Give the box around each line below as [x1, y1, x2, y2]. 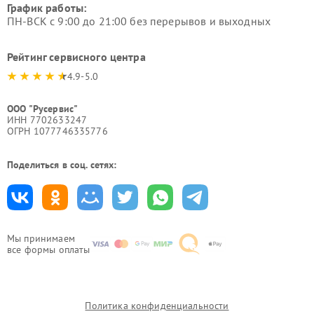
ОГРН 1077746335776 [7, 125, 108, 137]
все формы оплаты [7, 243, 90, 256]
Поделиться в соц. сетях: [7, 158, 117, 171]
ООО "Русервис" [7, 102, 78, 115]
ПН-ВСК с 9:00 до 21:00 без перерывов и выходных [7, 14, 271, 28]
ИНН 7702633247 [7, 114, 88, 126]
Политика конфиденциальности [85, 299, 229, 312]
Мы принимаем [7, 232, 75, 245]
